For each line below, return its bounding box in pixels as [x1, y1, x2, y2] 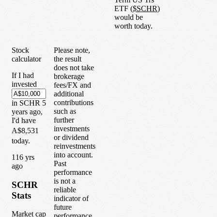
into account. [54, 150, 93, 159]
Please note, [54, 46, 90, 54]
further [54, 115, 74, 124]
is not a [54, 176, 76, 185]
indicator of [54, 194, 89, 202]
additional [54, 89, 84, 98]
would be [114, 13, 143, 21]
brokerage [54, 72, 84, 80]
